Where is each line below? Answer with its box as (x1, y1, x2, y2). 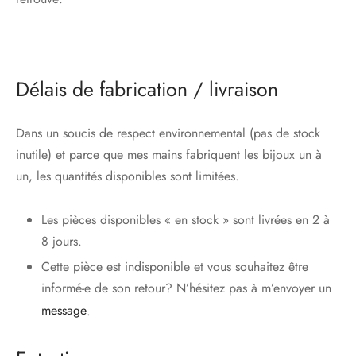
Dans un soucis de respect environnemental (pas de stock (16, 124, 320, 142)
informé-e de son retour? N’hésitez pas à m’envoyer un (41, 279, 331, 297)
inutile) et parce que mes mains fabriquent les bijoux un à (16, 145, 322, 164)
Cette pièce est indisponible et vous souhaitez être (41, 257, 308, 276)
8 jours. (41, 232, 82, 250)
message (41, 301, 87, 320)
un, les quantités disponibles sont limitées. (16, 167, 239, 185)
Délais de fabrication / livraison (16, 75, 278, 104)
